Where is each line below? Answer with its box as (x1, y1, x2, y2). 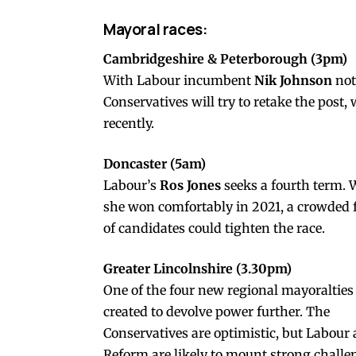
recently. (103, 115, 154, 132)
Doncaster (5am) (103, 156, 206, 172)
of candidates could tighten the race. (103, 220, 325, 237)
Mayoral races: (103, 18, 207, 40)
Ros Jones (160, 177, 221, 194)
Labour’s (103, 177, 160, 194)
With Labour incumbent (103, 72, 254, 89)
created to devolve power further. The (103, 304, 330, 320)
